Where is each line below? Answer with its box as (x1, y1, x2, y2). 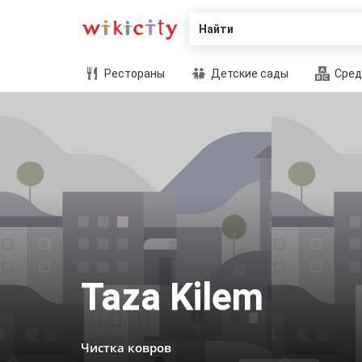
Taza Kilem (81, 275, 263, 318)
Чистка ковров (81, 339, 171, 356)
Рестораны (102, 67, 165, 80)
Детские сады (208, 67, 288, 80)
